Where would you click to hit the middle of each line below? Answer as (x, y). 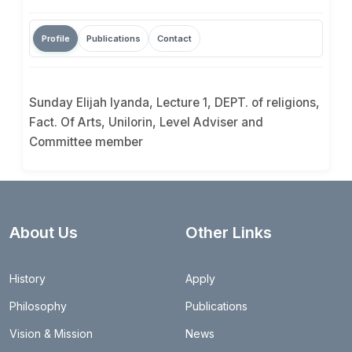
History (27, 279)
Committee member (86, 142)
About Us (44, 233)
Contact (174, 38)
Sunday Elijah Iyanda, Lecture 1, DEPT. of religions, (174, 103)
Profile (55, 38)
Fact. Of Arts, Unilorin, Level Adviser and (146, 123)
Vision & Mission (51, 334)
